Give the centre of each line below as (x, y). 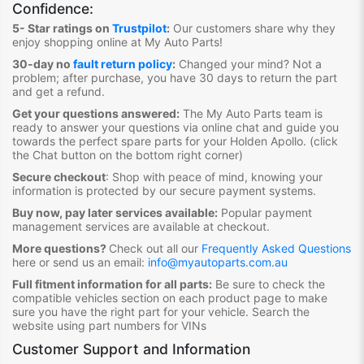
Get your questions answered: (96, 113)
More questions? (59, 248)
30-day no (43, 63)
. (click (321, 141)
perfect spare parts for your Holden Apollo (191, 141)
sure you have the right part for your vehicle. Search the (161, 311)
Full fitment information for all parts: (112, 284)
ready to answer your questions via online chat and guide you (175, 127)
